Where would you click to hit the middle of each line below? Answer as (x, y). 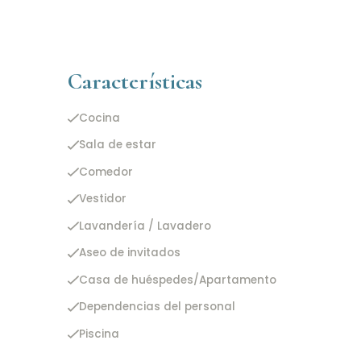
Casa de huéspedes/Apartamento (177, 280)
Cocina (99, 118)
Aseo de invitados (129, 253)
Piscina (99, 334)
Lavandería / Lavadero (145, 226)
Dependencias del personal (157, 307)
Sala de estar (117, 145)
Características (135, 81)
